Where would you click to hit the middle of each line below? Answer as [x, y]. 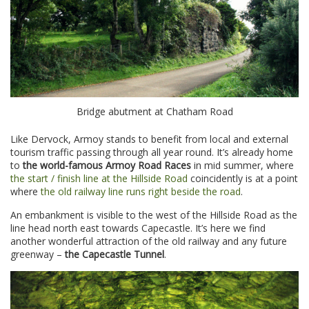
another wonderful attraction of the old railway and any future [149, 241]
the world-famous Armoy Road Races [107, 166]
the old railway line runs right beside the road [141, 192]
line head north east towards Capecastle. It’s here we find [138, 228]
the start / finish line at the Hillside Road [99, 179]
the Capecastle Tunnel [114, 255]
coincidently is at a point [243, 179]
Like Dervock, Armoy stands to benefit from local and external [149, 139]
